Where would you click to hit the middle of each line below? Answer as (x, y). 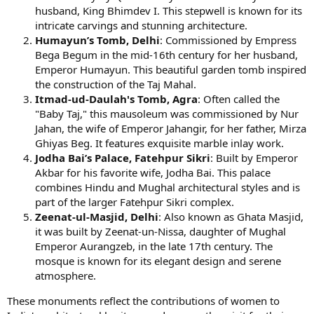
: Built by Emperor (254, 157)
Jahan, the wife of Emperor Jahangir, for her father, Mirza (171, 128)
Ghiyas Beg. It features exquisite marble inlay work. (159, 143)
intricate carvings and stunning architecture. (141, 25)
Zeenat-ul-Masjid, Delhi (97, 216)
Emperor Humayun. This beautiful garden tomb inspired (171, 69)
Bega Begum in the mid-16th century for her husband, (166, 54)
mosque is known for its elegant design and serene (158, 260)
